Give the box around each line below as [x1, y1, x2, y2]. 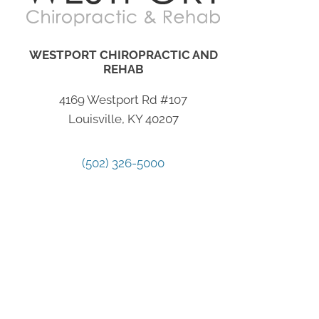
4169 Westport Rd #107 [59, 93, 188, 108]
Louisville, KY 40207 [68, 112, 179, 127]
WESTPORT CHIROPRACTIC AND [28, 48, 218, 63]
